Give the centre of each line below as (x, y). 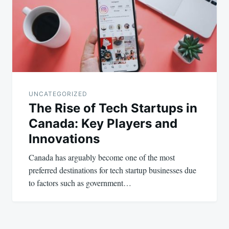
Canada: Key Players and (103, 124)
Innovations (64, 139)
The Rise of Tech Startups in (113, 108)
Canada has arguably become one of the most (102, 157)
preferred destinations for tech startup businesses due (112, 170)
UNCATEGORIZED (58, 94)
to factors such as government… (80, 183)
